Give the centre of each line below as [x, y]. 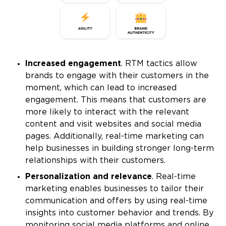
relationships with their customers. [95, 160]
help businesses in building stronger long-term [120, 148]
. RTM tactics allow [159, 64]
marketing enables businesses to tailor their [115, 189]
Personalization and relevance [89, 177]
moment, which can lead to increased [101, 88]
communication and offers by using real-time [116, 201]
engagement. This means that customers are [116, 100]
